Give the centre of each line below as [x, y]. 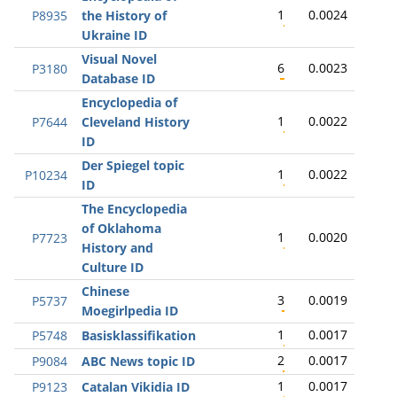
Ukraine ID [114, 35]
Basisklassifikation [139, 335]
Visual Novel [119, 59]
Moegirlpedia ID [130, 311]
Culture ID [113, 267]
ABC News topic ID [138, 361]
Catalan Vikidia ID [136, 387]
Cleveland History [136, 122]
